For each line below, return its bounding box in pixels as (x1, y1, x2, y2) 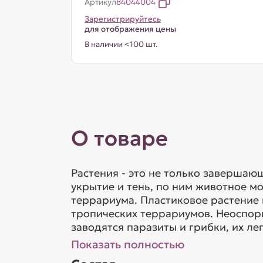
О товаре (70, 125, 168, 151)
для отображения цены (84, 24, 176, 34)
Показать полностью (70, 237, 184, 251)
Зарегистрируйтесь (84, 14, 161, 24)
